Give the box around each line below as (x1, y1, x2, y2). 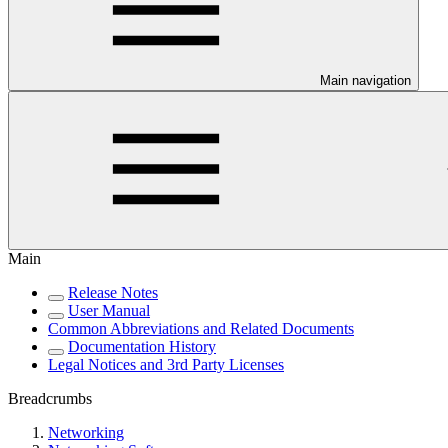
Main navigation (320, 73, 411, 89)
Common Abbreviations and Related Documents (48, 320, 354, 338)
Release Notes (68, 284, 158, 302)
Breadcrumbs (8, 390, 92, 408)
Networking (48, 424, 124, 442)
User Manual (68, 302, 150, 320)
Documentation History (68, 338, 216, 356)
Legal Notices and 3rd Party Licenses (48, 356, 284, 374)
